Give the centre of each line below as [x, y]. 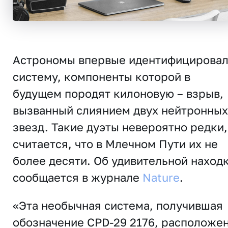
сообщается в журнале [78, 177]
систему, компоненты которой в [102, 77]
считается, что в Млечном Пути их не [115, 144]
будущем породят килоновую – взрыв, [118, 93]
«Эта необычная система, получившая [118, 205]
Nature [161, 177]
